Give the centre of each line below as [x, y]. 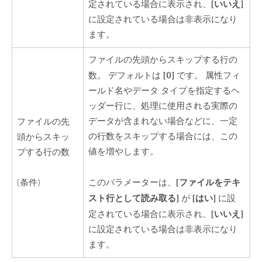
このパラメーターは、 [132, 183]
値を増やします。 [124, 151]
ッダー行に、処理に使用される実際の [163, 106]
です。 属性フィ [208, 75]
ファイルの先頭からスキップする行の [163, 60]
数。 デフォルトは [126, 75]
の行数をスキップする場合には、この [163, 136]
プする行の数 [44, 152]
